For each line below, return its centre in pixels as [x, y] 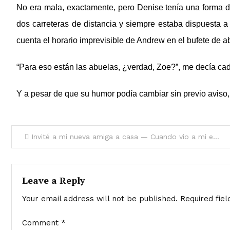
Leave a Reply [54, 180]
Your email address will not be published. [100, 199]
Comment [42, 223]
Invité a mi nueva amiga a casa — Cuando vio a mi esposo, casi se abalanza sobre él [122, 137]
